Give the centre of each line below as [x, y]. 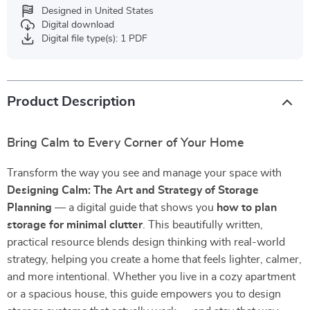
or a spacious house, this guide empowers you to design [144, 294]
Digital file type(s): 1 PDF [94, 39]
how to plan [247, 208]
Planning [29, 208]
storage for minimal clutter [75, 225]
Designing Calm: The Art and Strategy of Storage [133, 190]
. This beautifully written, [203, 225]
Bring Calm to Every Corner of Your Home [126, 143]
